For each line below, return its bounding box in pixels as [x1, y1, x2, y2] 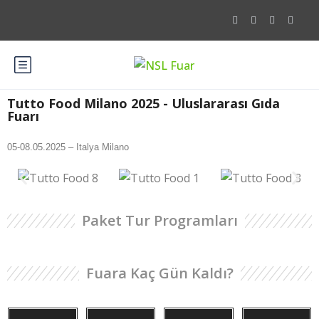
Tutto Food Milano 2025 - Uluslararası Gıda [7, 94, 280, 112]
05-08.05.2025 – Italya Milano [7, 141, 129, 152]
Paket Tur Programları [81, 211, 238, 231]
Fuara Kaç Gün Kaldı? [85, 263, 234, 283]
